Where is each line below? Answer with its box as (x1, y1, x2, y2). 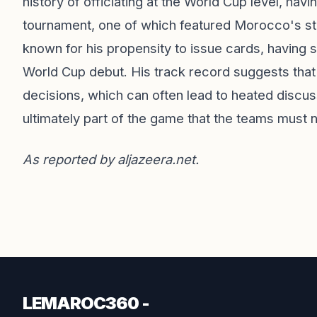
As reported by (23, 151, 117, 167)
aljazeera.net (117, 151, 195, 167)
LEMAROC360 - (23, 293, 149, 313)
